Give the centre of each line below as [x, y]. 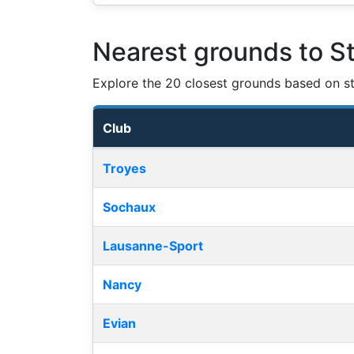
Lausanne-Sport [153, 246]
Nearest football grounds [168, 158]
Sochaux [129, 207]
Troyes [124, 169]
